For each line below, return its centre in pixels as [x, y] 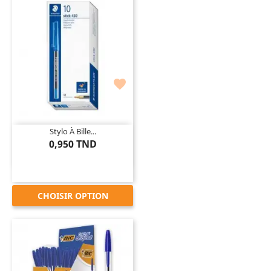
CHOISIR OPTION [73, 195]
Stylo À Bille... [73, 131]
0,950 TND [73, 144]
